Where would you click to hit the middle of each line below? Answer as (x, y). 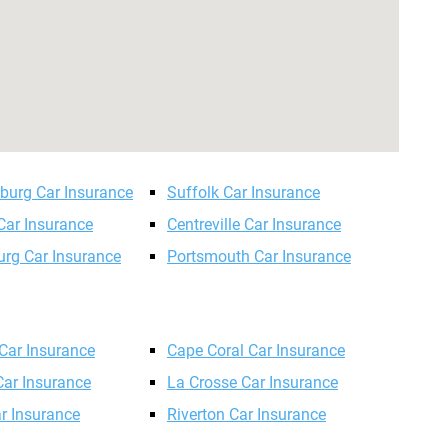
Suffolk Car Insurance (243, 192)
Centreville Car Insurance (254, 224)
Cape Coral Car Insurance (256, 350)
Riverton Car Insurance (246, 414)
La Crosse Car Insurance (252, 382)
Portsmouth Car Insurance (259, 256)
